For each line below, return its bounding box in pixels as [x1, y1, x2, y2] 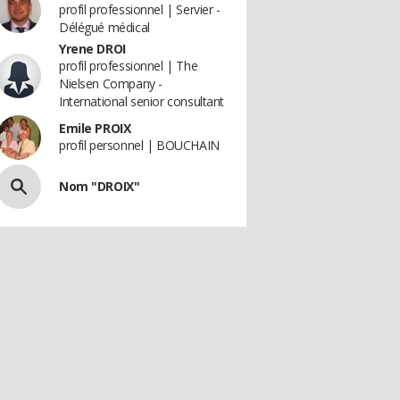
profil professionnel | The [59, 57, 198, 74]
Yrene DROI [59, 40, 126, 57]
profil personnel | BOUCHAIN [59, 137, 220, 154]
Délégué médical [59, 19, 150, 36]
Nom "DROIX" [59, 178, 140, 195]
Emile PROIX [59, 120, 131, 137]
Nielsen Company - [59, 75, 162, 92]
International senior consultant [59, 93, 224, 110]
